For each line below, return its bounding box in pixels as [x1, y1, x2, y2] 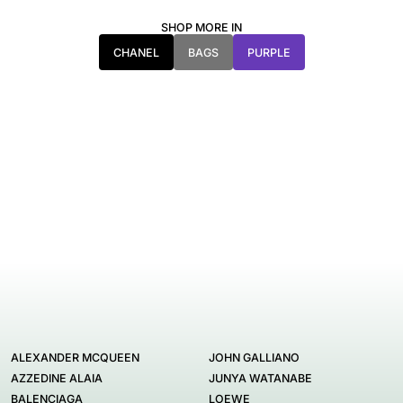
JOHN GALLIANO [209, 351, 300, 365]
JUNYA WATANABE [209, 372, 312, 386]
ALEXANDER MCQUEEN [11, 351, 139, 365]
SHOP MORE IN [161, 21, 242, 35]
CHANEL [112, 45, 159, 59]
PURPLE [246, 45, 291, 59]
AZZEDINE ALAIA [11, 372, 103, 386]
